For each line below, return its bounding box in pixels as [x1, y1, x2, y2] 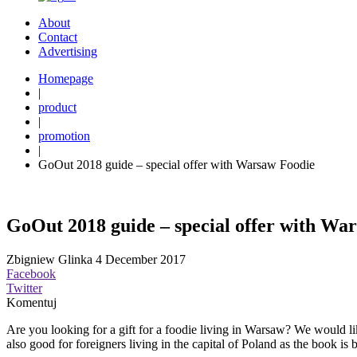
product [38, 100, 76, 114]
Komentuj [6, 295, 57, 309]
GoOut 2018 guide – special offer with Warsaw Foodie [38, 158, 315, 171]
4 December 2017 [96, 252, 186, 266]
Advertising [38, 45, 97, 58]
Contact [38, 30, 77, 44]
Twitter [6, 280, 42, 295]
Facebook [6, 266, 56, 280]
